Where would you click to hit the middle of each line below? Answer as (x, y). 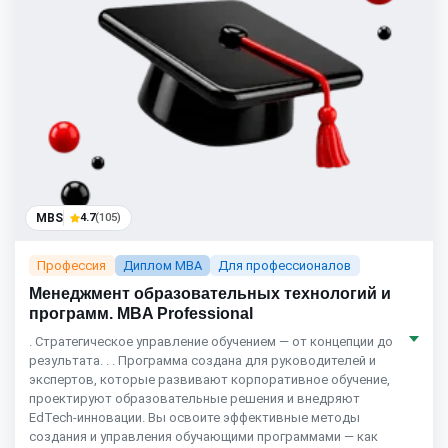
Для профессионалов (285, 265)
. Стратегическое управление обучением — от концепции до (211, 342)
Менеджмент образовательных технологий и (210, 294)
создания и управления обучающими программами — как (203, 437)
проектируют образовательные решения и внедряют (194, 399)
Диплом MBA (162, 265)
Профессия (72, 265)
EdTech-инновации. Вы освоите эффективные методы (194, 418)
